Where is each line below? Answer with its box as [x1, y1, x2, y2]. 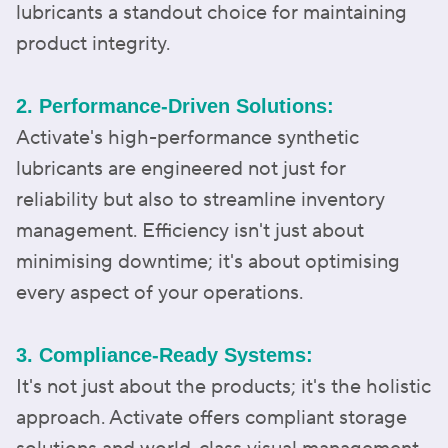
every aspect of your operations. [16, 279, 303, 306]
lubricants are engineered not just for [16, 155, 346, 182]
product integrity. [16, 30, 170, 57]
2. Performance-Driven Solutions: [16, 94, 334, 117]
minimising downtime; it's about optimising [16, 248, 400, 275]
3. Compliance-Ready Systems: [16, 343, 313, 366]
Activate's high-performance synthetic [16, 124, 359, 151]
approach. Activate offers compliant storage [16, 404, 407, 431]
